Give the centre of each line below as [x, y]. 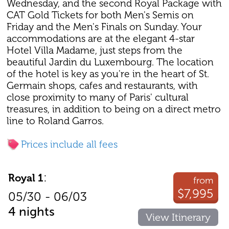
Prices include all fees [70, 145]
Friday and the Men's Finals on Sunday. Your [105, 27]
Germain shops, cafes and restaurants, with [102, 86]
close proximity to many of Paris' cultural [98, 98]
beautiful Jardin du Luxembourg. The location [110, 62]
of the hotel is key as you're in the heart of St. [108, 74]
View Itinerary [178, 217]
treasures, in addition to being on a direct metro [114, 109]
